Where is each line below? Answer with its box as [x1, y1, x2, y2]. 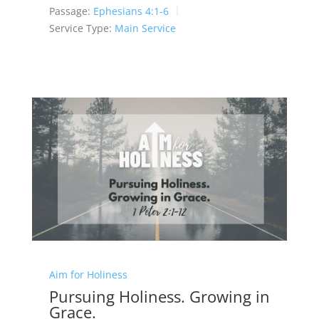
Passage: [48, 4, 90, 18]
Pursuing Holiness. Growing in [48, 286, 270, 307]
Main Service [114, 21, 176, 35]
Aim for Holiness [48, 268, 127, 281]
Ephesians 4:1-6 [93, 4, 169, 18]
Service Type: [48, 21, 112, 35]
